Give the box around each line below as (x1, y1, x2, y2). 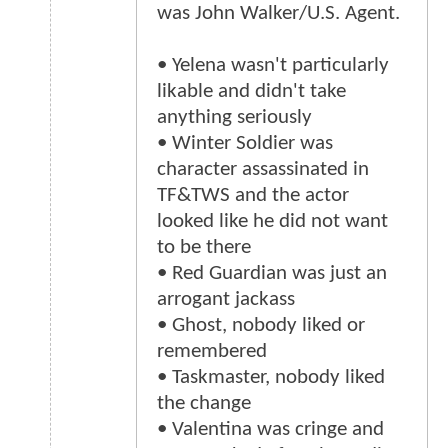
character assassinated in (157, 159, 369, 181)
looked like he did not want (157, 211, 388, 233)
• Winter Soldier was (157, 133, 333, 155)
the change (157, 393, 251, 415)
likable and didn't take (157, 81, 346, 103)
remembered (157, 341, 267, 363)
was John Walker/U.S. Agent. (157, 3, 400, 25)
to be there (157, 237, 251, 259)
